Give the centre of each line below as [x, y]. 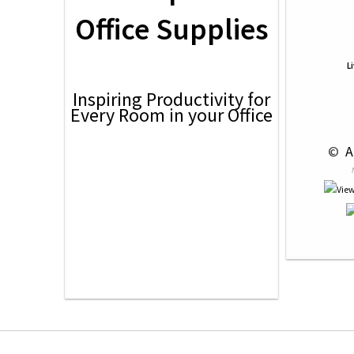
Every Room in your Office [171, 115]
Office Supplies [171, 29]
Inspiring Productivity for [171, 99]
